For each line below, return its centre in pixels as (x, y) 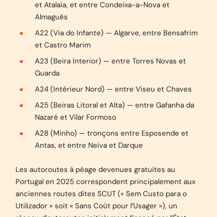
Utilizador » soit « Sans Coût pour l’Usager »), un (96, 206)
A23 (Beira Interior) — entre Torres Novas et (110, 61)
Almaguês (51, 17)
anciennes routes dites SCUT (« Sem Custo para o (101, 194)
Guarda (47, 73)
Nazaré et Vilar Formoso (76, 117)
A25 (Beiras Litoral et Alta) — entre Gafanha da (115, 105)
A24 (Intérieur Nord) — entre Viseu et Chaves (113, 89)
